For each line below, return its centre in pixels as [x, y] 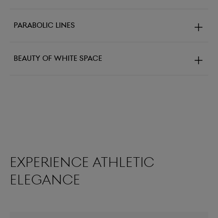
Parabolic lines [44, 26]
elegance [45, 180]
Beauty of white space [58, 59]
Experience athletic [82, 162]
